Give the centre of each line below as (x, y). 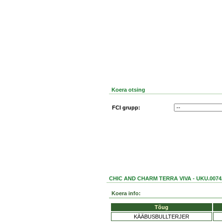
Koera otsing (128, 90)
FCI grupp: (126, 108)
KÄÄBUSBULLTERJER (162, 217)
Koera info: (126, 193)
